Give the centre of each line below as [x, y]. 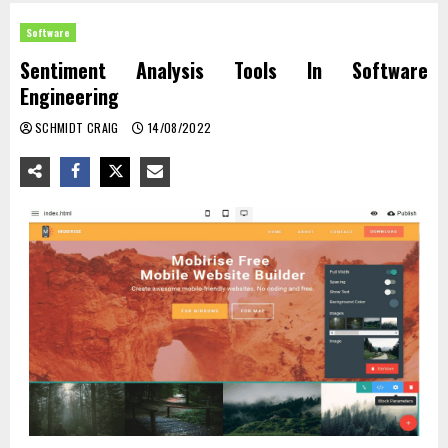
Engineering [69, 95]
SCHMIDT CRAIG [79, 127]
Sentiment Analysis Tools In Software [224, 69]
